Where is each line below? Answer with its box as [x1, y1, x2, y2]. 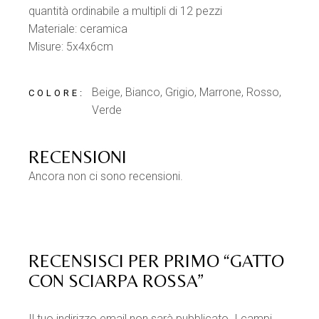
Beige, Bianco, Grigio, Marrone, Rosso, [92, 85, 282, 99]
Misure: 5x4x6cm [28, 40, 114, 53]
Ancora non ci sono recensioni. [28, 169, 184, 183]
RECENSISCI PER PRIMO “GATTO [28, 251, 285, 271]
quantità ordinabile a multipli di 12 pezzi [28, 4, 223, 18]
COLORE [28, 88, 80, 98]
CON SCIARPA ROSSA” [28, 271, 204, 291]
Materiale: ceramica [28, 22, 128, 36]
